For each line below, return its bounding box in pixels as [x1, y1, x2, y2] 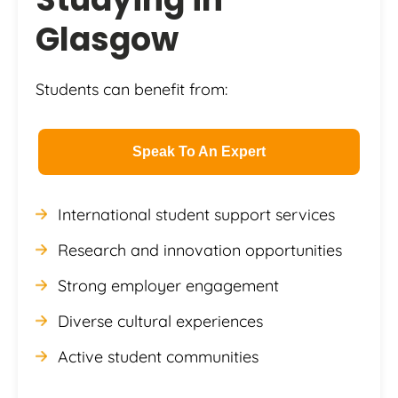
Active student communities [58, 346, 259, 367]
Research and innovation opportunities [58, 239, 342, 260]
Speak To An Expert [132, 143, 266, 159]
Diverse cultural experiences [58, 310, 263, 331]
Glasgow [36, 16, 179, 62]
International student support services [58, 203, 335, 225]
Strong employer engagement [58, 275, 279, 296]
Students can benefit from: [36, 78, 227, 99]
